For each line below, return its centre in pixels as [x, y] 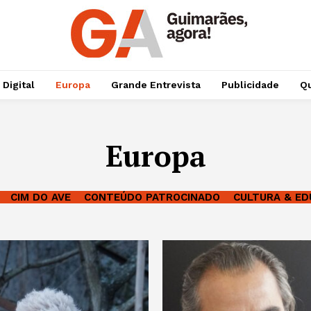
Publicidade [250, 85]
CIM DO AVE [41, 197]
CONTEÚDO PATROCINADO [152, 197]
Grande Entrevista [155, 85]
